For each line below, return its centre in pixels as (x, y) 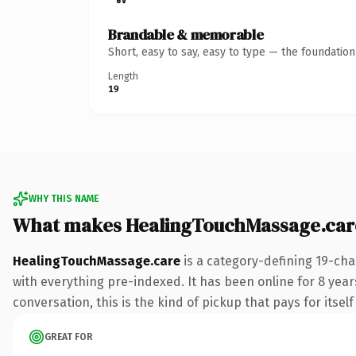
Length (123, 76)
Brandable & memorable (186, 34)
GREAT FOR (69, 337)
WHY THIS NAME (64, 198)
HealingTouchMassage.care (97, 261)
